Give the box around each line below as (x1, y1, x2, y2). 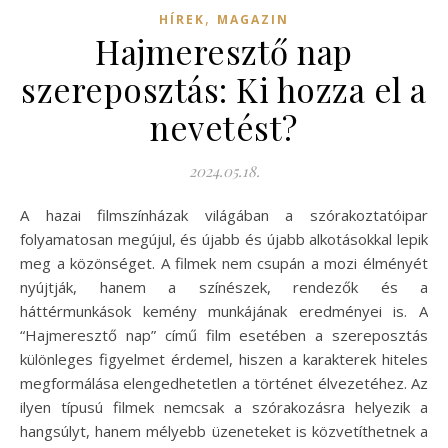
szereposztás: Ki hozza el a (21, 66, 427, 111)
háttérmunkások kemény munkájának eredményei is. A (20, 300, 428, 321)
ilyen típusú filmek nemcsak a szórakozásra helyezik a (20, 396, 428, 417)
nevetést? (150, 104, 298, 149)
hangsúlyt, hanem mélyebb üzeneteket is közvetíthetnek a (20, 420, 428, 441)
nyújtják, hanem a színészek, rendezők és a (20, 276, 428, 297)
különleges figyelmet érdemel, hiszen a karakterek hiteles (20, 348, 428, 369)
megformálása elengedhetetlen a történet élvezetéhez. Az (20, 372, 428, 393)
